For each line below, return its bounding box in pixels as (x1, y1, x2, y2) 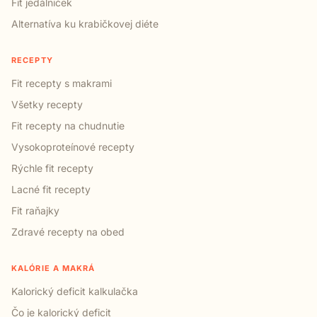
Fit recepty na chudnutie (11, 119, 125, 132)
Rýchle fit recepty (11, 161, 93, 174)
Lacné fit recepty (11, 183, 91, 195)
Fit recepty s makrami (11, 76, 112, 89)
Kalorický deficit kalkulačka (11, 284, 138, 297)
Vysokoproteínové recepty (11, 140, 134, 153)
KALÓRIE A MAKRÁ (11, 263, 96, 273)
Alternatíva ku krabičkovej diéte (11, 17, 158, 30)
